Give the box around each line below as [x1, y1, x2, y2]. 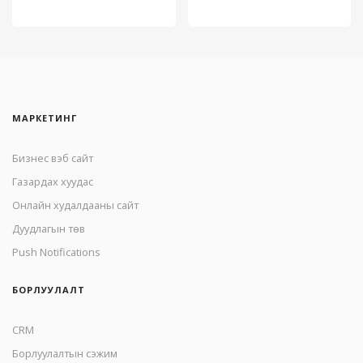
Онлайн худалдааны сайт [12, 197, 139, 212]
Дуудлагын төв [12, 220, 85, 236]
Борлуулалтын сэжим [12, 345, 117, 361]
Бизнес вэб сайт [12, 150, 93, 165]
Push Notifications [12, 244, 100, 259]
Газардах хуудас [12, 173, 93, 189]
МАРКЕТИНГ [12, 112, 77, 125]
